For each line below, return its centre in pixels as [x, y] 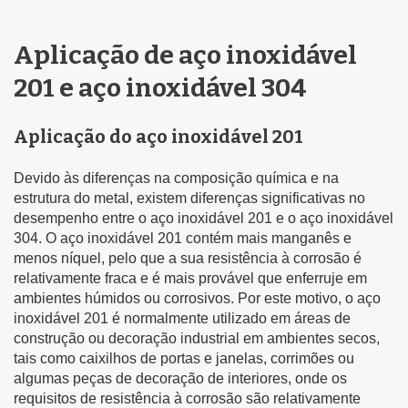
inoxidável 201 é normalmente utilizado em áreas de [182, 318]
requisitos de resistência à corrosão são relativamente [187, 398]
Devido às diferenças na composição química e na [176, 178]
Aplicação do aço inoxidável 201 [158, 136]
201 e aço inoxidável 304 [160, 87]
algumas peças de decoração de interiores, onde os [180, 378]
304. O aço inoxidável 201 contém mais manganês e [183, 238]
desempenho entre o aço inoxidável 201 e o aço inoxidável [204, 218]
